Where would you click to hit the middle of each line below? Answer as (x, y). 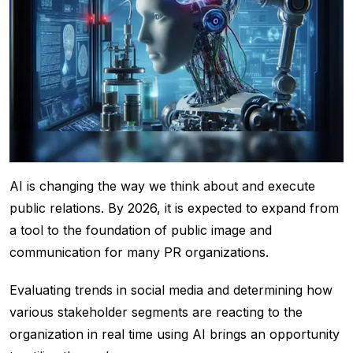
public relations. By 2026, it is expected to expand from (174, 208)
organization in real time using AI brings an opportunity (175, 334)
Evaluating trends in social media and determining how (171, 290)
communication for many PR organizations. (141, 253)
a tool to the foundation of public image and (141, 230)
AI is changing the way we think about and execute (162, 186)
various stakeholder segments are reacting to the (156, 312)
